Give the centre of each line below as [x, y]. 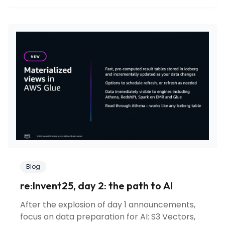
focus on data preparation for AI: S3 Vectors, [108, 217]
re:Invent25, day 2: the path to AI [96, 186]
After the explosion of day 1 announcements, [108, 205]
